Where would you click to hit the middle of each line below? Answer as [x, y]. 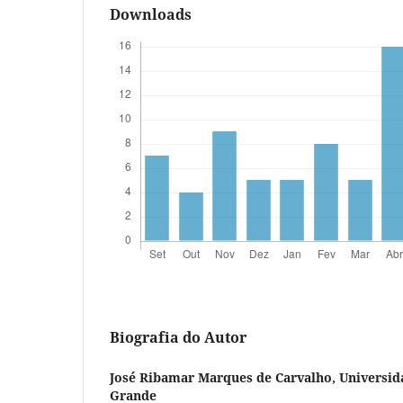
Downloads [151, 15]
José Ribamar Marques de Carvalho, [224, 378]
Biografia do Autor [178, 338]
